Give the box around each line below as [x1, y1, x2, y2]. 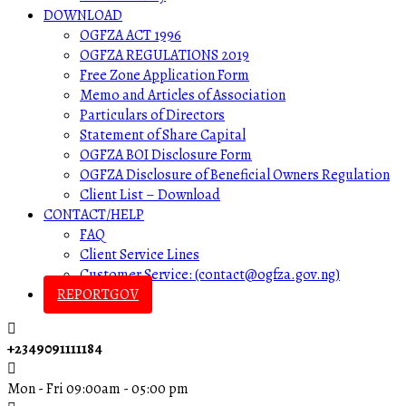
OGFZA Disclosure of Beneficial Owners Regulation [80, 165, 390, 185]
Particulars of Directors [80, 105, 225, 125]
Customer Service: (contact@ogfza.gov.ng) [80, 265, 340, 285]
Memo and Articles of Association [80, 85, 285, 105]
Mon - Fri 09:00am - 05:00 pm [7, 379, 188, 399]
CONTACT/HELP [43, 205, 144, 225]
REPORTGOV [57, 285, 139, 304]
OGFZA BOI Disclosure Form [80, 145, 252, 165]
